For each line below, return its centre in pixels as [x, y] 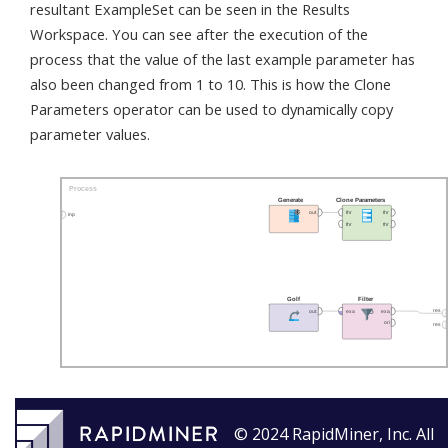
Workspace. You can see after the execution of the [199, 34]
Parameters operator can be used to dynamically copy [211, 109]
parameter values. [90, 134]
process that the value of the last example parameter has [222, 59]
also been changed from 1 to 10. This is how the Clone [210, 84]
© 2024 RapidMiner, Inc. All [333, 434]
